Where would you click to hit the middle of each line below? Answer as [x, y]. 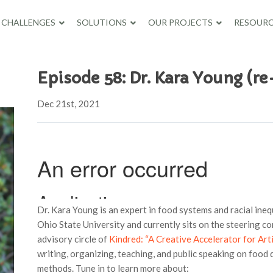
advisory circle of [73, 239]
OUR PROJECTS [180, 22]
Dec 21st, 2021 [68, 104]
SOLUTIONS [101, 22]
